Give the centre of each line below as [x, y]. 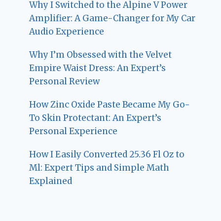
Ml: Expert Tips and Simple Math [99, 167]
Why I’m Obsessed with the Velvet [101, 55]
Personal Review [65, 81]
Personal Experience [74, 131]
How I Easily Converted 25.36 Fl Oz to [107, 154]
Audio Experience [67, 31]
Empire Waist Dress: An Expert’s [98, 68]
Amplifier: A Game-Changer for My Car [112, 18]
